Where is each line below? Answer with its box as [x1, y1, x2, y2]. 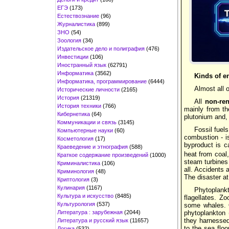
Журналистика [57, 20, 95, 27]
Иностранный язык [57, 61, 106, 68]
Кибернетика [57, 110, 90, 117]
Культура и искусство [57, 192, 113, 199]
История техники [57, 102, 101, 109]
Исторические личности [57, 86, 120, 93]
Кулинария [57, 184, 85, 191]
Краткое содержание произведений [57, 151, 148, 158]
